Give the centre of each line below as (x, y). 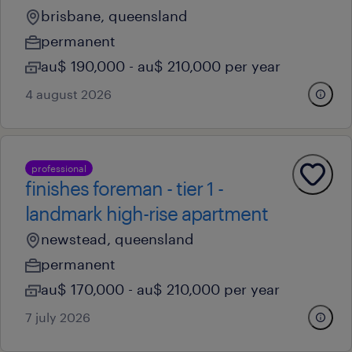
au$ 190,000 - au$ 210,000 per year (161, 66)
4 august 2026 (68, 94)
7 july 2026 (58, 317)
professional (59, 168)
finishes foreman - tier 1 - (124, 188)
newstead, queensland (117, 239)
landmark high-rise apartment (147, 213)
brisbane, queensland (114, 16)
